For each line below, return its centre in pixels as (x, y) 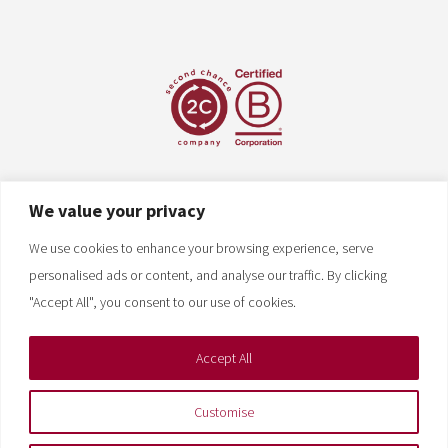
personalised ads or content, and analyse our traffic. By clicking (208, 274)
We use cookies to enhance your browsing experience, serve (201, 247)
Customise (224, 411)
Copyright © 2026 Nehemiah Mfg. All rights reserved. (224, 422)
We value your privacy (117, 210)
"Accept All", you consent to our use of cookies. (162, 301)
